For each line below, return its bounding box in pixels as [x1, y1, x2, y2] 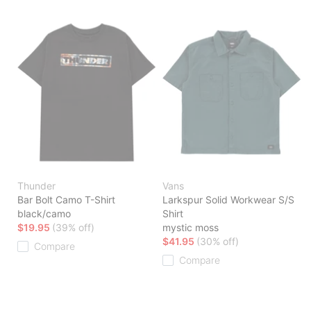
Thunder [17, 180, 56, 192]
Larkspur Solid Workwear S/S [162, 194, 294, 206]
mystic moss [162, 221, 219, 234]
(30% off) [196, 235, 239, 248]
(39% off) [52, 221, 94, 234]
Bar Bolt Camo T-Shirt [17, 194, 115, 206]
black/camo [17, 208, 71, 220]
